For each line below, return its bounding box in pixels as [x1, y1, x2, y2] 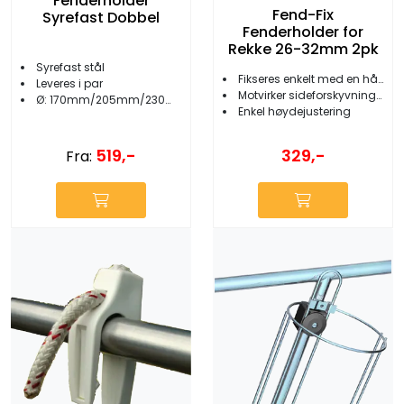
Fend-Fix [272, 5, 334, 26]
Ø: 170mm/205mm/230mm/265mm [36, 91, 165, 107]
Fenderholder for [243, 22, 363, 43]
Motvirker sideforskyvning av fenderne [238, 87, 376, 103]
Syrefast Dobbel [42, 6, 160, 28]
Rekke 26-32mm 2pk [227, 39, 379, 60]
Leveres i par [36, 75, 103, 91]
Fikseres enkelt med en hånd [238, 70, 378, 87]
